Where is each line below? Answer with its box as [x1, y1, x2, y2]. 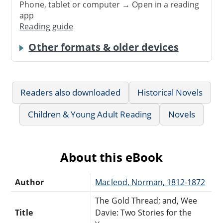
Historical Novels [137, 87, 203, 99]
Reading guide [19, 21, 73, 32]
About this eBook [60, 149, 163, 166]
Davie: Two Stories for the [95, 207, 192, 219]
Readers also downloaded [20, 87, 120, 99]
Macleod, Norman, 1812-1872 [95, 177, 206, 188]
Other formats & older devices [28, 40, 179, 54]
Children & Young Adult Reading [27, 109, 151, 120]
